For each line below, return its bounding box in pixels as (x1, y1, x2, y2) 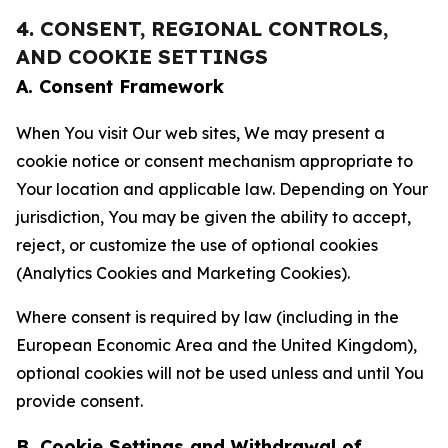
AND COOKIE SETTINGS (16, 44, 268, 69)
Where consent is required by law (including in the (16, 307, 399, 327)
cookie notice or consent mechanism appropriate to (16, 151, 413, 171)
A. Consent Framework (16, 75, 224, 98)
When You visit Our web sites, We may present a (16, 123, 385, 143)
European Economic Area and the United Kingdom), (16, 335, 417, 355)
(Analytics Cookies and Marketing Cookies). (16, 263, 350, 283)
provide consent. (16, 391, 143, 411)
